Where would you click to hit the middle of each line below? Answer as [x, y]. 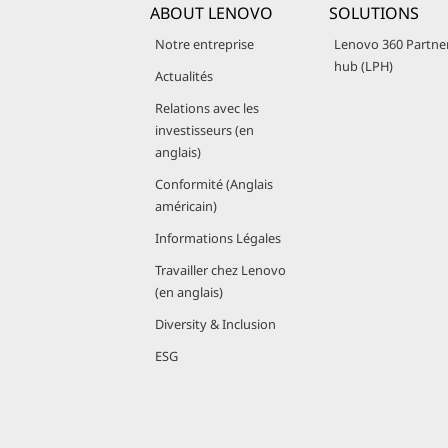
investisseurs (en [204, 130]
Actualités [184, 76]
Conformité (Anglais [214, 184]
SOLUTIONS [374, 13]
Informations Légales [218, 238]
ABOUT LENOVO [211, 13]
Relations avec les [207, 108]
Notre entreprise [204, 44]
